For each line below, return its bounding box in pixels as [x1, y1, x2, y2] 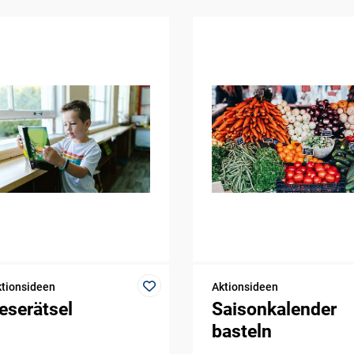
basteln [211, 320, 272, 342]
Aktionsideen [211, 280, 278, 293]
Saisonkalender [211, 298, 337, 320]
